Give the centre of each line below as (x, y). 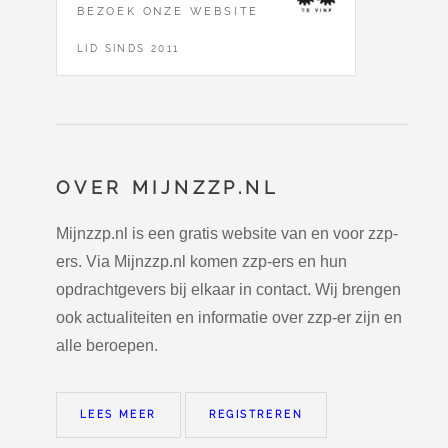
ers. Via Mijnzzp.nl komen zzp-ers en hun (201, 261)
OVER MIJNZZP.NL (167, 188)
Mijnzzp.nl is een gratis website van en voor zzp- (227, 233)
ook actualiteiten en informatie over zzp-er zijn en (229, 317)
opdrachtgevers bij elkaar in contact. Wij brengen (228, 289)
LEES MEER (118, 414)
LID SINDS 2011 (128, 49)
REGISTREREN (256, 414)
